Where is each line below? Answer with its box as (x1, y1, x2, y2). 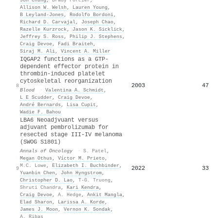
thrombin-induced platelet (20, 70, 105, 77)
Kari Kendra (67, 184, 99, 190)
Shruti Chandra (20, 184, 61, 190)
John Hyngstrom (61, 169, 102, 176)
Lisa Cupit (67, 101, 96, 108)
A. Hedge (58, 191, 81, 198)
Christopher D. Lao (20, 177, 73, 183)
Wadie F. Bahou (20, 109, 61, 115)
